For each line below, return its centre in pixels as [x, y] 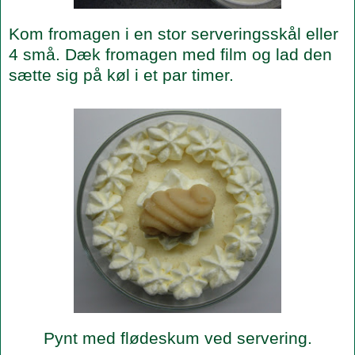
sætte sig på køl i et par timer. [121, 74]
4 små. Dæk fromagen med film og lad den [170, 54]
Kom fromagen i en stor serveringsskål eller [174, 33]
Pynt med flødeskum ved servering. [177, 338]
